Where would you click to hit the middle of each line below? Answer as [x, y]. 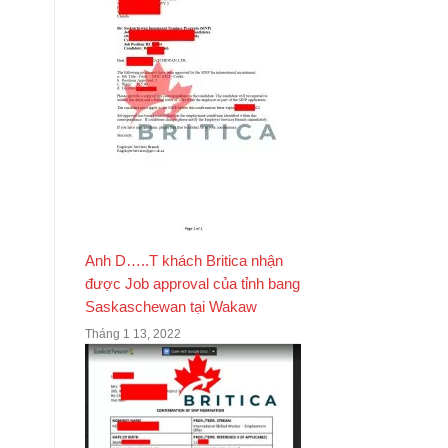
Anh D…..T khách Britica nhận [183, 260]
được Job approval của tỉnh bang [192, 283]
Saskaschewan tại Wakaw [170, 306]
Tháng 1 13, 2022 [132, 333]
